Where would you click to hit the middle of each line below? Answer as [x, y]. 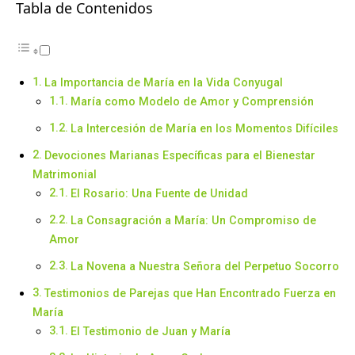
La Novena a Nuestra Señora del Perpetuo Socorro [204, 266]
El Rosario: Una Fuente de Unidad [159, 193]
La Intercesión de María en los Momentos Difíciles [204, 128]
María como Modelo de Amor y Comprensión [192, 101]
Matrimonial [65, 174]
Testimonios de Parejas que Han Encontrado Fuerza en [190, 293]
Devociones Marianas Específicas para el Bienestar [179, 155]
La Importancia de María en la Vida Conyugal [163, 82]
